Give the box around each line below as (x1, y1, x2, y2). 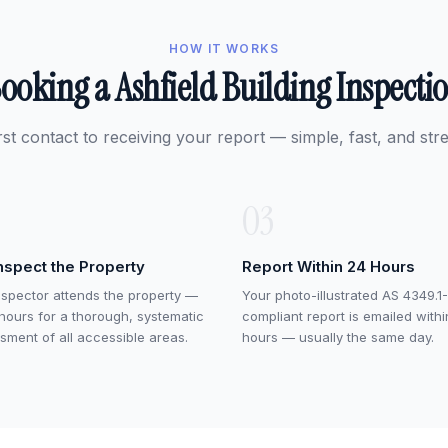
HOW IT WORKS (168, 41, 280, 56)
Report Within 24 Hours (242, 257, 415, 276)
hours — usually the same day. (242, 329, 434, 345)
